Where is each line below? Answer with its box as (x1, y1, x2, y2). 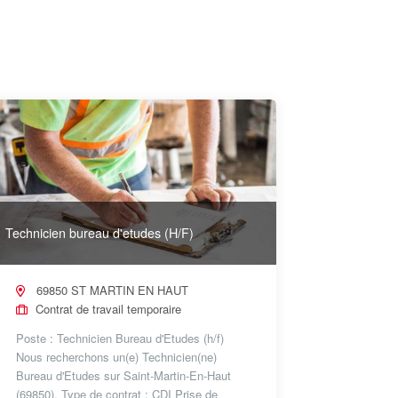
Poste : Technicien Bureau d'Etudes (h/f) (15, 329, 224, 346)
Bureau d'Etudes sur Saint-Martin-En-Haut (15, 366, 231, 384)
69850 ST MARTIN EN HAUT (32, 281, 188, 298)
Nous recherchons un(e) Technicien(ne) (15, 347, 217, 365)
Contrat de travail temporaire (31, 299, 181, 317)
